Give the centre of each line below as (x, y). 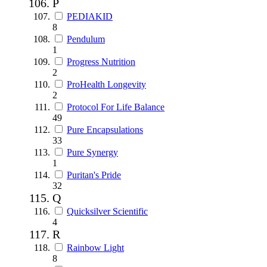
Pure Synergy (92, 152)
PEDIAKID (90, 16)
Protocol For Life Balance (116, 107)
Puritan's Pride (94, 175)
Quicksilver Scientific (107, 211)
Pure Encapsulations (105, 129)
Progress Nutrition (101, 61)
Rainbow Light (95, 247)
